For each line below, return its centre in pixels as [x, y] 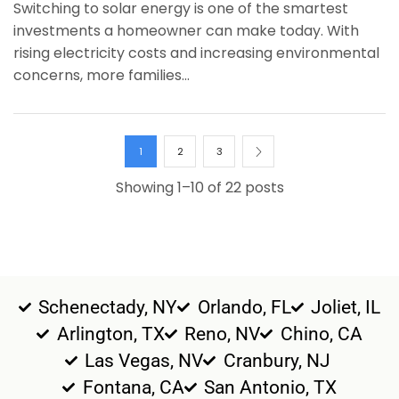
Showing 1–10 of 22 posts [199, 188]
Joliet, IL [346, 308]
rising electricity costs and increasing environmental [196, 53]
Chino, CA [321, 334]
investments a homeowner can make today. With [186, 31]
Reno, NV [223, 334]
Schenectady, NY [108, 308]
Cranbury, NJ [279, 361]
